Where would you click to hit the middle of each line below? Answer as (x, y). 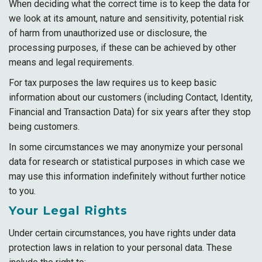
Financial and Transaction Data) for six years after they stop (130, 112)
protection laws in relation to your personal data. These (120, 248)
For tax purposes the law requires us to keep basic (113, 83)
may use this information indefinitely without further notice (127, 176)
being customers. (44, 127)
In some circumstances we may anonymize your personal (126, 147)
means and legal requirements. (71, 62)
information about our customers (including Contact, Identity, (131, 97)
